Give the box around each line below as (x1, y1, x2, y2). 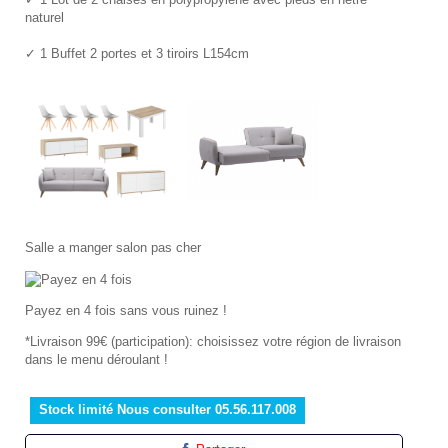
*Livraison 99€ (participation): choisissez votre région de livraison (25, 333, 401, 349)
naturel (25, 10, 64, 25)
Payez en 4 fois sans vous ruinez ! (25, 302, 227, 318)
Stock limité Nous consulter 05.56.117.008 (39, 401, 296, 417)
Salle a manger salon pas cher (25, 240, 201, 255)
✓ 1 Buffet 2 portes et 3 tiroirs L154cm (25, 46, 249, 61)
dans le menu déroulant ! (25, 351, 168, 367)
